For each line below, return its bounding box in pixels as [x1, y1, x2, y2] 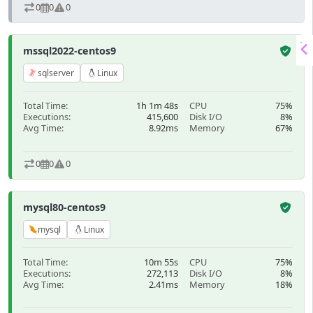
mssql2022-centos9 [23, 44, 116, 58]
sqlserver [38, 66, 74, 79]
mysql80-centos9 [23, 201, 105, 214]
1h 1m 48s [136, 99, 178, 112]
